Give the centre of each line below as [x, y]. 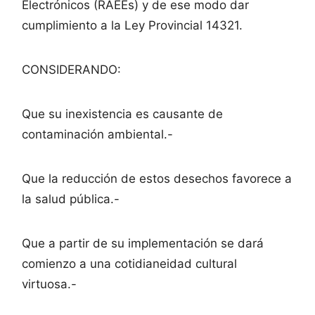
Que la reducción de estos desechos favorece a [157, 179]
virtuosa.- [49, 284]
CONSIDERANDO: [71, 70]
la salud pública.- [71, 199]
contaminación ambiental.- [97, 135]
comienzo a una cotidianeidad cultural [129, 264]
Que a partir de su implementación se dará [143, 244]
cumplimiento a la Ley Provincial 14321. [132, 26]
